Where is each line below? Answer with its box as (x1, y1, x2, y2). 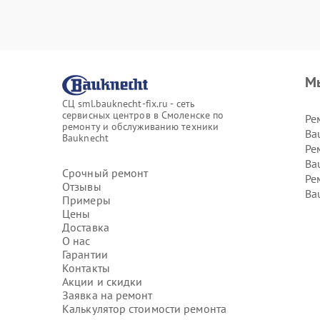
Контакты (62, 261, 110, 275)
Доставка (62, 220, 109, 234)
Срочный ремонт (62, 166, 149, 180)
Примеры (62, 193, 111, 207)
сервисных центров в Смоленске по (62, 109, 224, 121)
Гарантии (62, 247, 108, 261)
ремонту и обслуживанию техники (62, 120, 219, 133)
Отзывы (62, 179, 101, 194)
